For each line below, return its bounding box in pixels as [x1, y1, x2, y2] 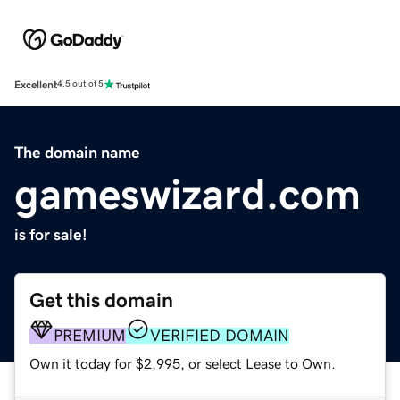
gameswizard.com [14, 171, 361, 215]
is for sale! [14, 226, 87, 243]
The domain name [14, 144, 140, 161]
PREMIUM [54, 327, 126, 344]
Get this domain [29, 289, 173, 311]
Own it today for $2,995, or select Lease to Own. [29, 355, 336, 371]
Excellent [14, 79, 57, 90]
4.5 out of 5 [57, 79, 104, 89]
